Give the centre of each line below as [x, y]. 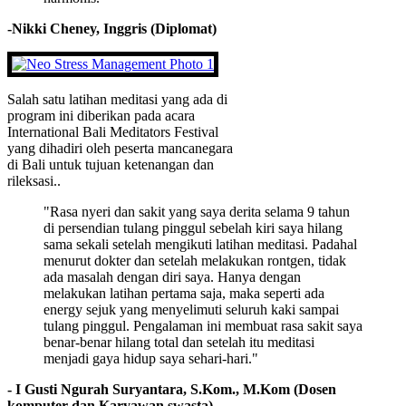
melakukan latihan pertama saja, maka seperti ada [184, 294]
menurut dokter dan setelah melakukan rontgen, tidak [195, 261]
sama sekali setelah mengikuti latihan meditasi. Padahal [200, 245]
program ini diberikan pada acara [101, 116]
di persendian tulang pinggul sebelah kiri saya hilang [193, 228]
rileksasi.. [34, 181]
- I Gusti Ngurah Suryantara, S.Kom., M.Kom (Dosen [172, 390]
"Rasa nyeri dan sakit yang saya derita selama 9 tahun [197, 212]
